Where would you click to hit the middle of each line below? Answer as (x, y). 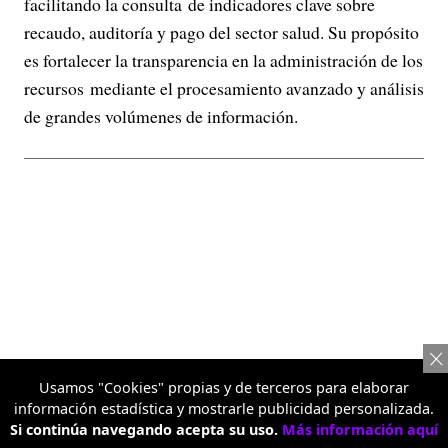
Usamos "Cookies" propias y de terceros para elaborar (224, 387)
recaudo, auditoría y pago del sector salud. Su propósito (221, 31)
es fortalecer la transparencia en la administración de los (223, 59)
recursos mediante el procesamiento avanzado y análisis (224, 87)
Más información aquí (360, 429)
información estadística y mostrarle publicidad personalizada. (224, 408)
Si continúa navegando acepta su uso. (146, 429)
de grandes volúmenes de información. (161, 115)
